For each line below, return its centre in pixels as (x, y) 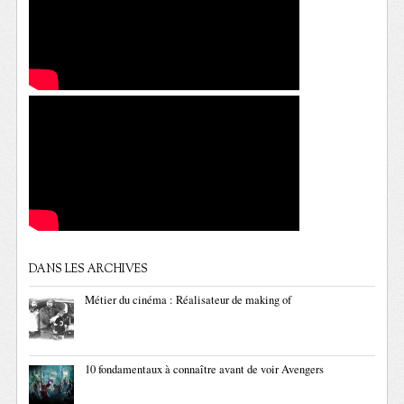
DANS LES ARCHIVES (89, 270)
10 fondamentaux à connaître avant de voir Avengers (205, 369)
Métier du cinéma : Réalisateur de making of (188, 300)
